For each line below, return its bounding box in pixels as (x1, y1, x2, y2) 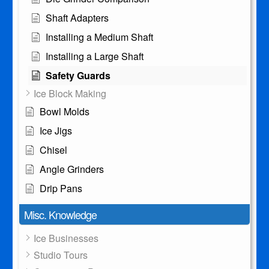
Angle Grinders (39, 162, 104, 176)
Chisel (39, 142, 67, 157)
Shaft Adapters (45, 10, 109, 25)
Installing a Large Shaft (45, 49, 144, 63)
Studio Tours (33, 247, 88, 262)
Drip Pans (39, 181, 82, 195)
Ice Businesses (33, 231, 98, 245)
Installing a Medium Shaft (45, 29, 153, 44)
